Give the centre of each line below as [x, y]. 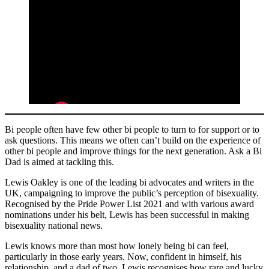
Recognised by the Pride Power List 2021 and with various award [129, 204]
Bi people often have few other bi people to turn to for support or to [132, 130]
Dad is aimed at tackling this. [59, 162]
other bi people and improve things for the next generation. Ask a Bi [133, 151]
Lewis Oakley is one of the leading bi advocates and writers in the [129, 183]
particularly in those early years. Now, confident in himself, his [123, 257]
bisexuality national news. [54, 226]
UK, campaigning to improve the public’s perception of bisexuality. [132, 193]
